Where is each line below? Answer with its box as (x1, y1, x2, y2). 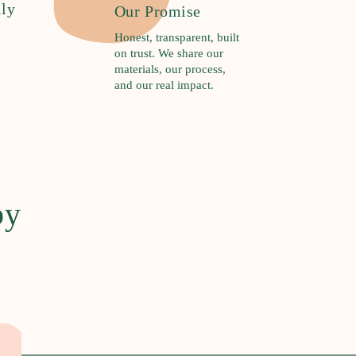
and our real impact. (114, 78, 214, 91)
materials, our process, (114, 62, 226, 75)
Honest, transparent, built (114, 30, 239, 44)
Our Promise (114, 2, 202, 20)
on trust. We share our (114, 46, 223, 60)
